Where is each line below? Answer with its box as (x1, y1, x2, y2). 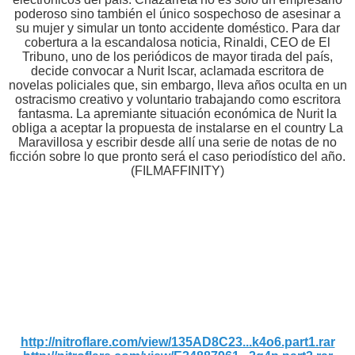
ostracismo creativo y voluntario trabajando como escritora (14, 92, 341, 106)
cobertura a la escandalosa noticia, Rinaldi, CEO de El (25, 35, 330, 49)
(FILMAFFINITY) (131, 163, 224, 177)
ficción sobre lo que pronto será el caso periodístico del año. (10, 149, 345, 163)
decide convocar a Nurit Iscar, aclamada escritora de (31, 63, 324, 78)
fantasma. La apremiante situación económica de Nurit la (18, 106, 337, 120)
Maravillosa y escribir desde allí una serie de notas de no (18, 135, 337, 149)
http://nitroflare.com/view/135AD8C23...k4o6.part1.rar (20, 334, 335, 349)
